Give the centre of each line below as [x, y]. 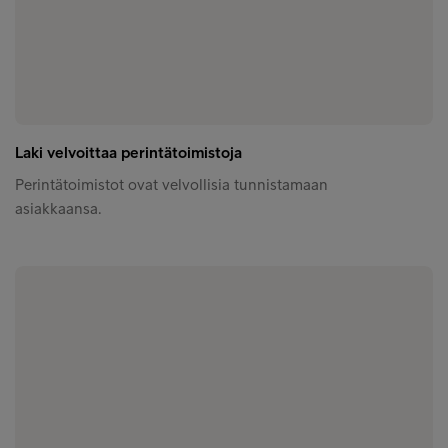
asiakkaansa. [58, 209]
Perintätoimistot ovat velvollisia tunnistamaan [171, 185]
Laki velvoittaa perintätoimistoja [128, 153]
